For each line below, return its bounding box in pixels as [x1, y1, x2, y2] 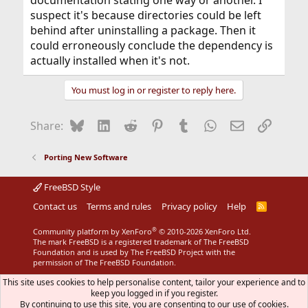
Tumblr [190, 117, 228, 132]
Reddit [136, 117, 170, 132]
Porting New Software [44, 152, 129, 162]
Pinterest [163, 117, 211, 132]
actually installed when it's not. [30, 53, 190, 68]
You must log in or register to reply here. [71, 84, 236, 96]
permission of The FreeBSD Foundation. [32, 257, 176, 267]
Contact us [32, 200, 77, 212]
